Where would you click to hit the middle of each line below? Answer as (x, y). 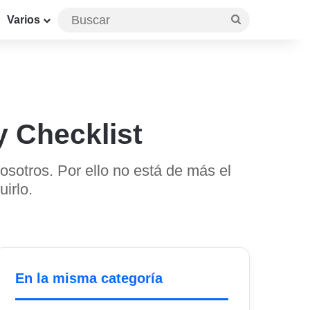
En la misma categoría (89, 279)
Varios (24, 20)
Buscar (257, 19)
